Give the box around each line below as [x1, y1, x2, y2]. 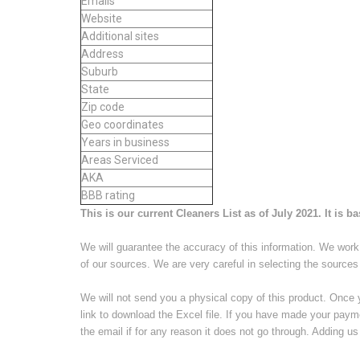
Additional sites [81, 29, 159, 43]
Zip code [81, 100, 125, 113]
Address [81, 47, 124, 60]
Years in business [81, 135, 170, 149]
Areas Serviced [81, 153, 158, 166]
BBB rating [81, 188, 135, 202]
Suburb [81, 64, 118, 78]
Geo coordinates [81, 117, 164, 131]
